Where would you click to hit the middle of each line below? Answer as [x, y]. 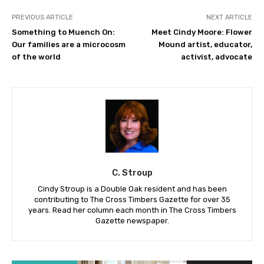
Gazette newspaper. [132, 220]
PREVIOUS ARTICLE [42, 17]
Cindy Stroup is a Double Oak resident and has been [132, 189]
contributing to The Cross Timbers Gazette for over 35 [132, 199]
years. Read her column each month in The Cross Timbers [132, 210]
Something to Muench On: [63, 32]
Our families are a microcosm [69, 44]
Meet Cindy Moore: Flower [202, 32]
